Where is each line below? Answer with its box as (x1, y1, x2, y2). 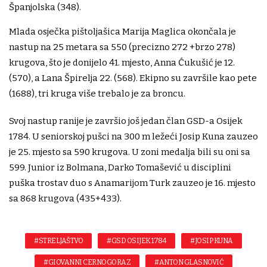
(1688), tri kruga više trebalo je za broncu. (9, 88, 185, 100)
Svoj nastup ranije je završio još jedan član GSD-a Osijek (9, 116, 243, 127)
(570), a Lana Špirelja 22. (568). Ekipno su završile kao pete (9, 73, 257, 84)
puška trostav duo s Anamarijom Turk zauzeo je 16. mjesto (9, 178, 256, 189)
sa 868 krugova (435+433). (9, 193, 122, 204)
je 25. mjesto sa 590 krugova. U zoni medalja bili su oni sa (9, 147, 250, 158)
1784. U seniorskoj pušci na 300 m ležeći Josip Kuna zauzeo (9, 131, 258, 142)
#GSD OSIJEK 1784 (107, 237, 167, 246)
